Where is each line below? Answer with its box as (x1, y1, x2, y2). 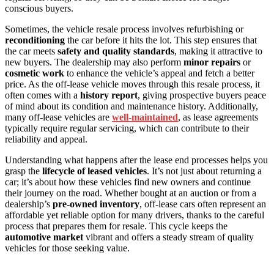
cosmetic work (5, 68, 64, 79)
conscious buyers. (5, 3, 73, 14)
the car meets (5, 46, 57, 57)
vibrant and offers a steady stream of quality (83, 232, 254, 243)
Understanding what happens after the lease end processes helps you (5, 155, 268, 166)
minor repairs (183, 57, 240, 68)
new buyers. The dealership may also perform (5, 57, 183, 68)
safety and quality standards (57, 46, 174, 57)
